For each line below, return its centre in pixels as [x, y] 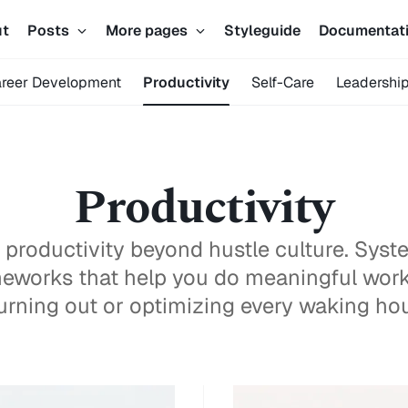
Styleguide [262, 30]
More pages [148, 30]
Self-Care [283, 82]
